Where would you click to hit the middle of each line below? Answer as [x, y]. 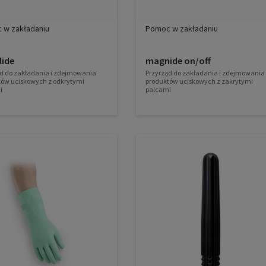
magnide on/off [178, 61]
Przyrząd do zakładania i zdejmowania [205, 73]
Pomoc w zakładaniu [181, 29]
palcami [158, 90]
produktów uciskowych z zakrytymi [199, 81]
